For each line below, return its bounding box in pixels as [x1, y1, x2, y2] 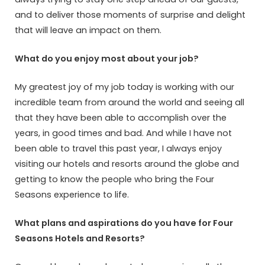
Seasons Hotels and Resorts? [15, 232, 145, 245]
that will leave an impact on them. [15, 24, 161, 36]
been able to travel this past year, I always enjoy [15, 142, 222, 154]
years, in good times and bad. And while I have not [15, 127, 232, 139]
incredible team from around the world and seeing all [15, 96, 244, 108]
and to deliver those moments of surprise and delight [15, 8, 245, 21]
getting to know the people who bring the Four [15, 173, 214, 185]
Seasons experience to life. [15, 188, 131, 201]
